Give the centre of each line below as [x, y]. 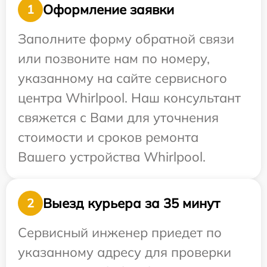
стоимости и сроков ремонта [108, 137]
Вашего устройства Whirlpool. [112, 157]
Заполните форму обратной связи [126, 39]
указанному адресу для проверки [125, 252]
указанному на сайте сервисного [122, 78]
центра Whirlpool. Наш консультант [129, 98]
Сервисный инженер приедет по [120, 233]
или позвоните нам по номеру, [114, 59]
